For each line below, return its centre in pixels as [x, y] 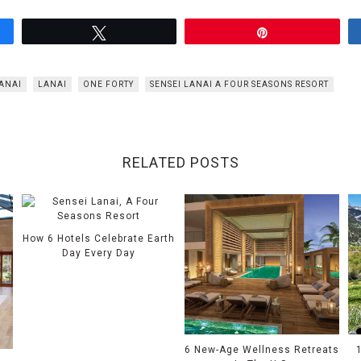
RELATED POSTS [180, 163]
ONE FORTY [108, 85]
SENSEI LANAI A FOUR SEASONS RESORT [239, 85]
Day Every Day [99, 253]
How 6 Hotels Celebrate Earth [99, 239]
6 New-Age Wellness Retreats [262, 349]
